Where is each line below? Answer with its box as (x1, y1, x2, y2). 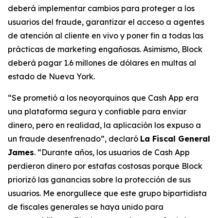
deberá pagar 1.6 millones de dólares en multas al (8, 58, 196, 68)
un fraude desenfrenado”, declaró (8, 134, 140, 144)
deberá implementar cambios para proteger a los (8, 3, 195, 13)
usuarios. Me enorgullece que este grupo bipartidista (8, 188, 207, 198)
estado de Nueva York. (8, 72, 95, 81)
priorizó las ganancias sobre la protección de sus (8, 175, 191, 184)
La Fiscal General (140, 134, 210, 144)
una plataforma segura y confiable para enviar (8, 107, 186, 116)
